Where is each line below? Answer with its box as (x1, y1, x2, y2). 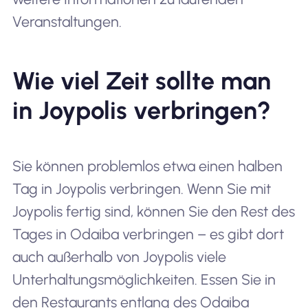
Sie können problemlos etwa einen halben (12, 157, 283, 175)
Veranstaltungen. (12, 13, 122, 31)
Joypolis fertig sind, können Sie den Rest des (12, 202, 295, 220)
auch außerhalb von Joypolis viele (12, 247, 226, 265)
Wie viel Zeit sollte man (12, 65, 271, 96)
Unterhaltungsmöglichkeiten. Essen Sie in (12, 270, 276, 288)
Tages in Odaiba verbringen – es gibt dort (12, 225, 284, 243)
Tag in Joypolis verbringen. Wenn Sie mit (12, 179, 271, 197)
